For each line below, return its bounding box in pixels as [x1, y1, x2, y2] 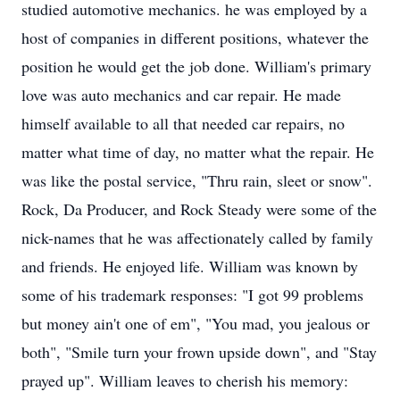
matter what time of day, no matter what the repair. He [21, 141, 374, 162]
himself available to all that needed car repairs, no [21, 112, 345, 134]
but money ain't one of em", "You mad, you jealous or [21, 312, 370, 334]
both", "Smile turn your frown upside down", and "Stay [21, 341, 377, 362]
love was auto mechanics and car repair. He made [21, 84, 341, 105]
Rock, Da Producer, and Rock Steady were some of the [21, 198, 377, 220]
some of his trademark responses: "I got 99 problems [21, 284, 363, 305]
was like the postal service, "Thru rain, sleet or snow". [21, 170, 372, 191]
